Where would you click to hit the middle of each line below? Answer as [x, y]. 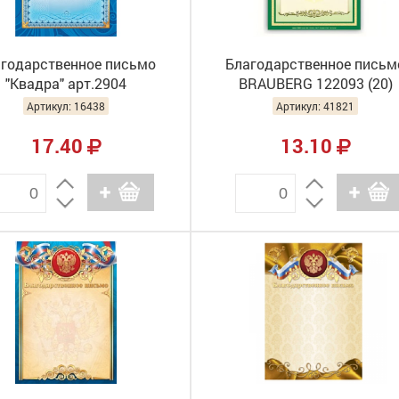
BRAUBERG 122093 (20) [315, 83]
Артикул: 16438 [66, 106]
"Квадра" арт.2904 [66, 83]
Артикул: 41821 [315, 106]
